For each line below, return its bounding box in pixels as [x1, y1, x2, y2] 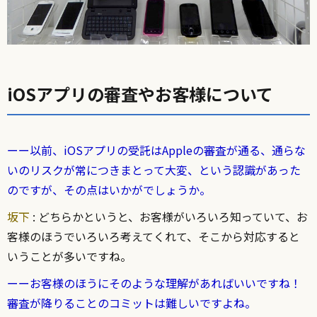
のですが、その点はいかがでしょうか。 [7, 181, 211, 199]
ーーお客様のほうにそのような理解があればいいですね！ [7, 275, 301, 292]
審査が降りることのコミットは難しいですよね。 [7, 294, 256, 312]
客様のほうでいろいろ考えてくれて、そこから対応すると [7, 228, 300, 246]
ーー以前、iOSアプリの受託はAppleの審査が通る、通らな [7, 142, 306, 159]
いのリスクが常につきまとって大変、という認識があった [7, 161, 301, 179]
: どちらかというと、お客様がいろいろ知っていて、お [30, 208, 308, 226]
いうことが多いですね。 [7, 248, 132, 265]
